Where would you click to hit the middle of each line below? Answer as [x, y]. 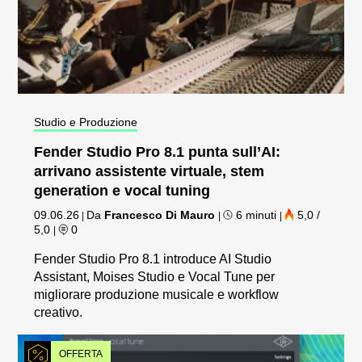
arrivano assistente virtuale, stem [149, 172]
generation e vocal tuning [122, 191]
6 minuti [257, 215]
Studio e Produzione [86, 122]
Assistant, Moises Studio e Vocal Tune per [155, 277]
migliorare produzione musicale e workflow [157, 295]
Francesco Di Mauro [160, 215]
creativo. [59, 313]
